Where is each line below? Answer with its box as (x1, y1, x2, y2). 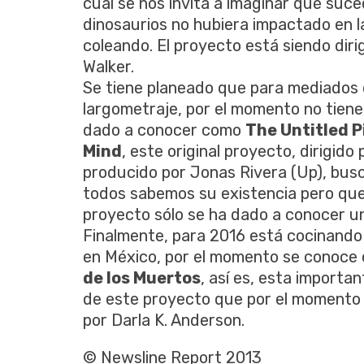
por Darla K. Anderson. (83, 310, 245, 330)
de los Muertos (83, 267, 201, 288)
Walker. (83, 56, 134, 76)
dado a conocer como (83, 119, 245, 140)
